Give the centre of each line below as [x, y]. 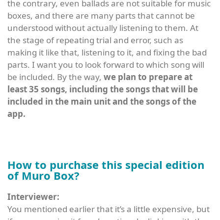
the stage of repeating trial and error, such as [95, 40]
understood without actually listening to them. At [103, 28]
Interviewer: [33, 197]
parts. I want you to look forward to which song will [106, 65]
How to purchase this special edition [106, 165]
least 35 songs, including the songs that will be [103, 89]
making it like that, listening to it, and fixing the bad [107, 53]
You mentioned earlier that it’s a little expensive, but [109, 209]
